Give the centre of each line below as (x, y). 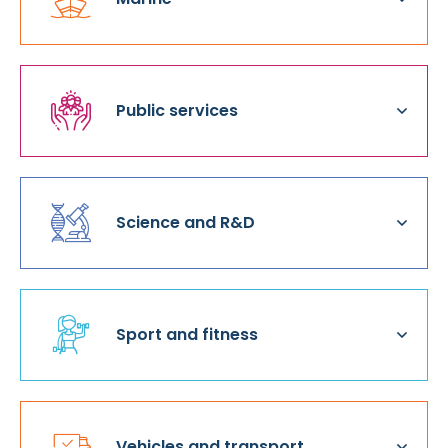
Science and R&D (185, 222)
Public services (177, 110)
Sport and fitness (187, 334)
